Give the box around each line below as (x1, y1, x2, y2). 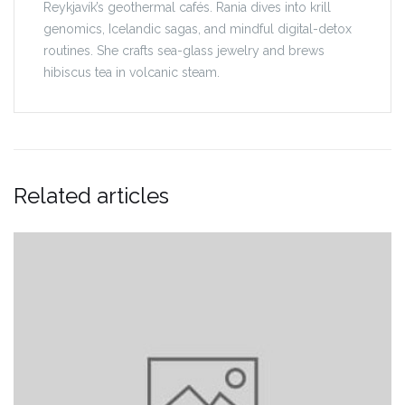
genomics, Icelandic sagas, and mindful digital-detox (43, 22, 352, 37)
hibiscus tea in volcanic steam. (43, 65, 220, 80)
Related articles (14, 183, 169, 210)
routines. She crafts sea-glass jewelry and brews (43, 43, 325, 59)
